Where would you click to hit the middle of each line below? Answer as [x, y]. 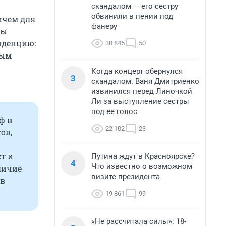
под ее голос [114, 111]
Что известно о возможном [142, 166]
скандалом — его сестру [135, 6]
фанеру [104, 26]
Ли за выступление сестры [140, 101]
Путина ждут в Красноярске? [143, 156]
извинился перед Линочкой [142, 91]
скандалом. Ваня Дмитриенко [145, 81]
